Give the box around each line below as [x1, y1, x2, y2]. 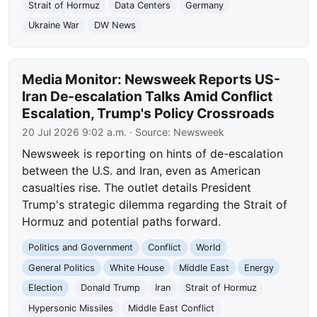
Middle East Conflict [127, 302, 214, 313]
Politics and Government [28, 242, 134, 253]
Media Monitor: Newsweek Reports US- [22, 71, 281, 88]
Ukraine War [28, 20, 80, 31]
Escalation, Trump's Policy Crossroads [22, 105, 275, 122]
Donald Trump [80, 282, 140, 294]
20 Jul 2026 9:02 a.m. [22, 126, 127, 139]
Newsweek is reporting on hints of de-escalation [22, 146, 284, 161]
